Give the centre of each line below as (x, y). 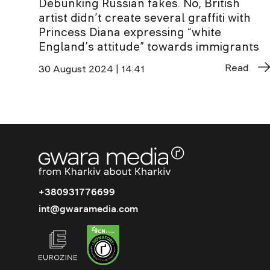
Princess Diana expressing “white (130, 32)
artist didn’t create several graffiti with (145, 17)
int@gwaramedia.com (88, 209)
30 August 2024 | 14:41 (92, 68)
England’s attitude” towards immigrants (149, 46)
